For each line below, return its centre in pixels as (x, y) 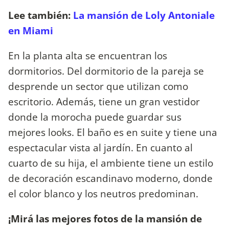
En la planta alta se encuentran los (88, 55)
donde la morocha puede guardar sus (95, 117)
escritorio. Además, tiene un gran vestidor (104, 101)
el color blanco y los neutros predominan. (103, 193)
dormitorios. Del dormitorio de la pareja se (106, 71)
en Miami (31, 30)
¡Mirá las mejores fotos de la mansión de (105, 219)
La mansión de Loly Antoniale (144, 15)
